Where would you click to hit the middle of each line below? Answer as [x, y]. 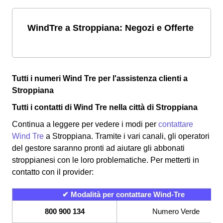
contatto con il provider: [53, 172]
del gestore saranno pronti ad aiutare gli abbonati [98, 148]
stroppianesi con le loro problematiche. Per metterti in [106, 160]
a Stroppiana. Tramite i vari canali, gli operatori [127, 136]
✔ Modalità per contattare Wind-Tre [123, 194]
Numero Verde [176, 211]
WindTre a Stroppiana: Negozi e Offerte [111, 27]
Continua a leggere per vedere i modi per [85, 124]
